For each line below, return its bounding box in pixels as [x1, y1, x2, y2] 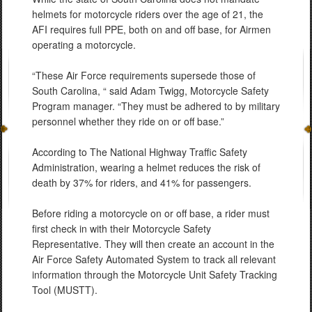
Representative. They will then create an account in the [32, 237, 274, 251]
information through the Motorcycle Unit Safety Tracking [32, 267, 277, 281]
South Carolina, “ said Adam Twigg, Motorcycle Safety [32, 84, 269, 97]
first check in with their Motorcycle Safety [32, 221, 211, 235]
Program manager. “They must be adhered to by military [32, 99, 280, 113]
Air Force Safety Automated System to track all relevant [32, 252, 276, 266]
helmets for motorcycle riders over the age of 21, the [32, 7, 263, 21]
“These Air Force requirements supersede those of [32, 68, 256, 82]
